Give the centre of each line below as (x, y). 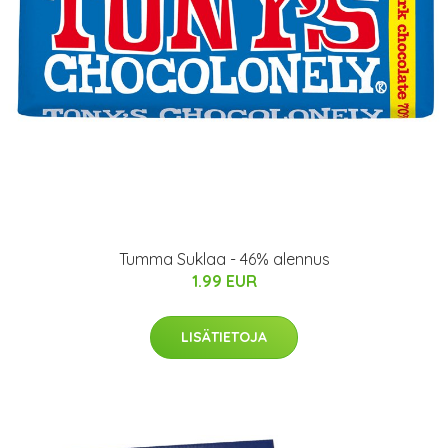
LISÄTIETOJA (224, 337)
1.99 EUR (224, 281)
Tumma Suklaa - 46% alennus (224, 259)
